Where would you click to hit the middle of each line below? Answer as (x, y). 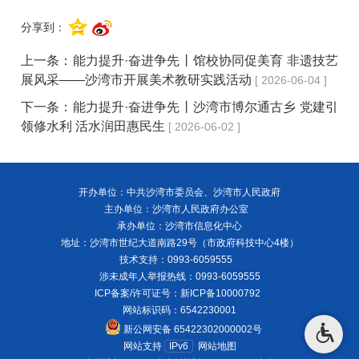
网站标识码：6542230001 (179, 310)
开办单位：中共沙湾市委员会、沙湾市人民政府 (179, 192)
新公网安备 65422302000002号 (192, 329)
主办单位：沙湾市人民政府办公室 (179, 209)
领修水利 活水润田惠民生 (93, 127)
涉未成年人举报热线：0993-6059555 (179, 276)
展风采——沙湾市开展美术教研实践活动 (137, 80)
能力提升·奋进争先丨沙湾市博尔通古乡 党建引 (205, 107)
